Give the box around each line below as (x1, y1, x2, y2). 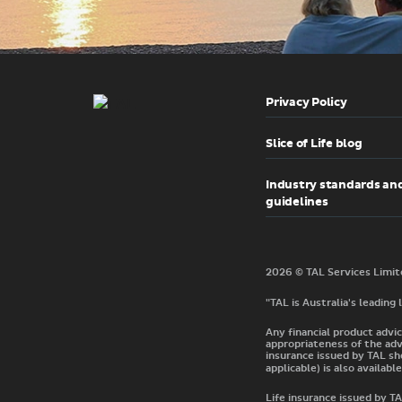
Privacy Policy (266, 95, 347, 109)
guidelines (266, 195, 328, 209)
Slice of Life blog (266, 136, 363, 151)
